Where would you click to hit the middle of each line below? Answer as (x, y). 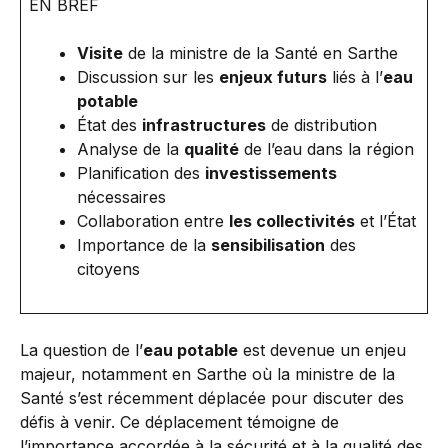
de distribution (321, 125)
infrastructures (204, 125)
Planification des (141, 173)
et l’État (385, 221)
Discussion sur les (148, 77)
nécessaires (121, 197)
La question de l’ (81, 350)
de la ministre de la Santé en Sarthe (260, 53)
